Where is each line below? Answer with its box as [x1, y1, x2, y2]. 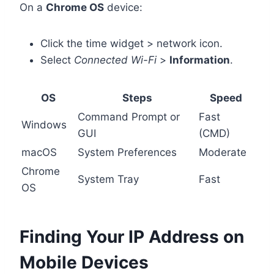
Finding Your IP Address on [20, 226, 244, 247]
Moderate [199, 146, 246, 158]
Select [40, 53, 74, 66]
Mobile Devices [20, 251, 149, 273]
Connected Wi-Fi [74, 53, 157, 66]
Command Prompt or [78, 110, 180, 123]
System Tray [78, 172, 139, 185]
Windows [21, 118, 67, 131]
